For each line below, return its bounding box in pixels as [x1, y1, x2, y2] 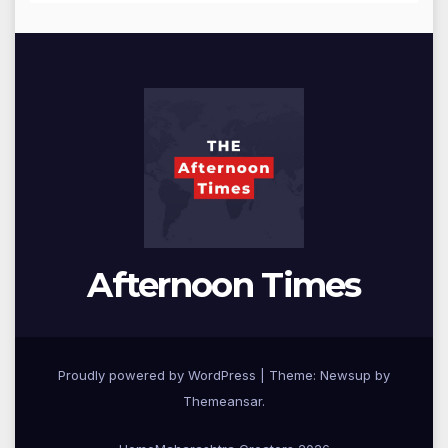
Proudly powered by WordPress [58, 366, 260, 383]
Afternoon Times [87, 263, 361, 306]
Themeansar [183, 392, 262, 409]
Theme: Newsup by [269, 366, 390, 383]
